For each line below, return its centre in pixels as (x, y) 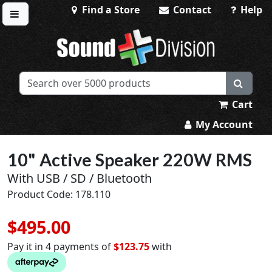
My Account (223, 124)
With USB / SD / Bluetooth (80, 178)
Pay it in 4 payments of (60, 246)
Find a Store (109, 10)
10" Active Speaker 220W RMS (130, 160)
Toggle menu (45, 28)
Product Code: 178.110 (59, 194)
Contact (191, 10)
